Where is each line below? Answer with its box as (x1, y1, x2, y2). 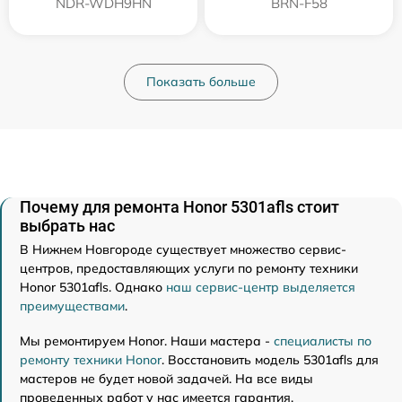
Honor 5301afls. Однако (20, 278, 166, 295)
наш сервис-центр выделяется (166, 278, 355, 295)
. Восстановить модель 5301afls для (162, 351, 379, 368)
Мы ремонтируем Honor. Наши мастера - (20, 332, 274, 349)
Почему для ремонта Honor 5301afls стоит (20, 197, 339, 216)
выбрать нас (20, 215, 115, 235)
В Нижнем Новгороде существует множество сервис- (20, 240, 346, 258)
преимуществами (20, 297, 125, 314)
